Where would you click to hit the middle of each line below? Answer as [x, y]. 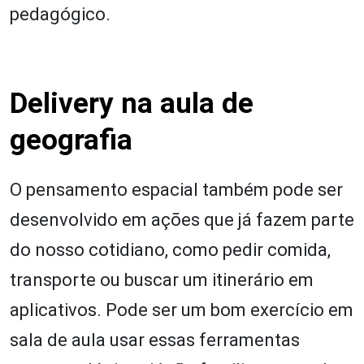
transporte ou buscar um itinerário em [162, 279]
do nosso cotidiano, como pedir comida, [170, 249]
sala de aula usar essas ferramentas [155, 340]
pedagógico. [60, 14]
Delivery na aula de [132, 103]
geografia [71, 140]
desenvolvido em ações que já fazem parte [182, 219]
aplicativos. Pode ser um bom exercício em [182, 310]
